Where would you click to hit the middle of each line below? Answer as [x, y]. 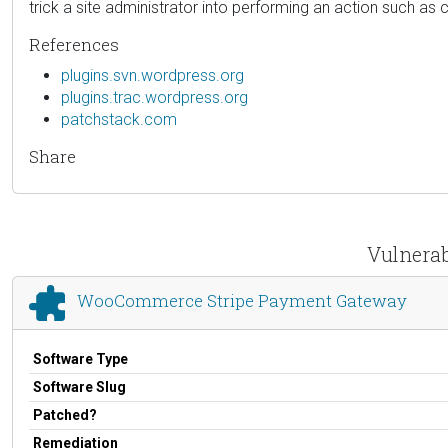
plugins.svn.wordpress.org [152, 75]
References [74, 44]
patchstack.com [119, 119]
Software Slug [79, 386]
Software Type [80, 358]
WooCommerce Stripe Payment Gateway [242, 301]
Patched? [65, 414]
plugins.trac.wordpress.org [154, 97]
